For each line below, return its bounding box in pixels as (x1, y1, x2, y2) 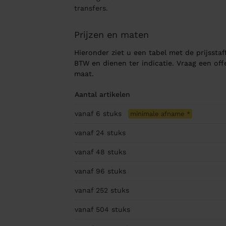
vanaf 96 (74, 167, 107, 176)
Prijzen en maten (74, 29, 149, 40)
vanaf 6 (74, 109, 103, 118)
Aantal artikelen (74, 90, 130, 99)
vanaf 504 (74, 205, 111, 214)
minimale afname (130, 110, 187, 118)
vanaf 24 (74, 129, 107, 137)
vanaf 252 (74, 186, 110, 195)
